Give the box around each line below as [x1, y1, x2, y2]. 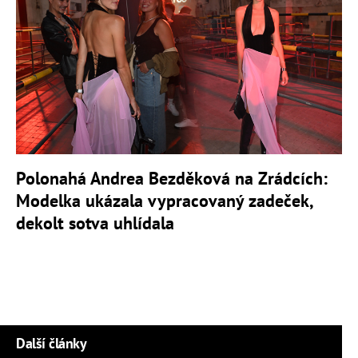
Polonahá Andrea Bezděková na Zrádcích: [16, 166, 328, 189]
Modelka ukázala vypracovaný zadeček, [16, 189, 312, 212]
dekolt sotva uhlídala [16, 211, 174, 234]
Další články [16, 333, 86, 352]
